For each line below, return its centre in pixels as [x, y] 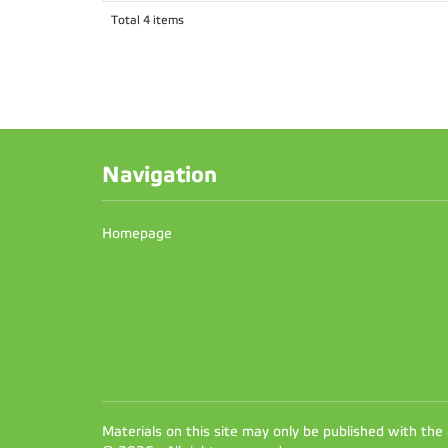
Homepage [137, 233]
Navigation [159, 174]
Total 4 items [147, 20]
